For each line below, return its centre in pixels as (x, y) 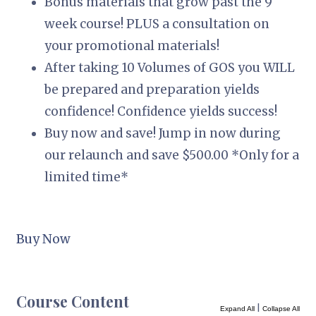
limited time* (87, 177)
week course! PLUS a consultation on (157, 24)
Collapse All (281, 308)
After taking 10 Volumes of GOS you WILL (170, 67)
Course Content (73, 301)
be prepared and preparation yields (152, 89)
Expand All (237, 308)
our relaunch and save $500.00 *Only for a (172, 155)
